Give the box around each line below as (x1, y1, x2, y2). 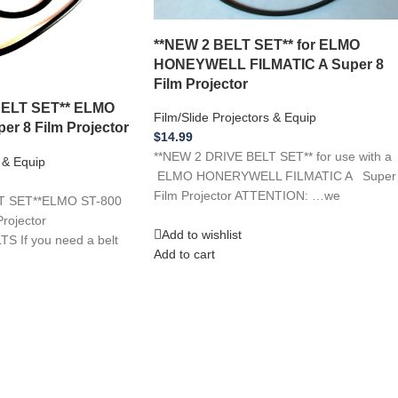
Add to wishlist (162, 227, 242, 242)
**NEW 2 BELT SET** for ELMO (154, 36, 360, 52)
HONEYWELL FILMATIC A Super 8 (154, 55, 384, 72)
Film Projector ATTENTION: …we (154, 188, 340, 203)
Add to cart (154, 246, 215, 261)
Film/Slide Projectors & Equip (154, 110, 316, 125)
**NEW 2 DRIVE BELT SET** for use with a (154, 149, 395, 164)
